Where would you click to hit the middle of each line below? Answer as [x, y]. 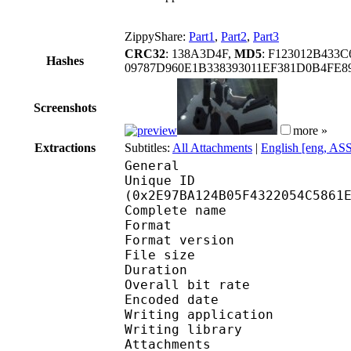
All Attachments [212, 147]
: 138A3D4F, [200, 53]
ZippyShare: [157, 36]
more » [310, 130]
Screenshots [65, 107]
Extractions [65, 147]
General [152, 165]
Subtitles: [148, 147]
